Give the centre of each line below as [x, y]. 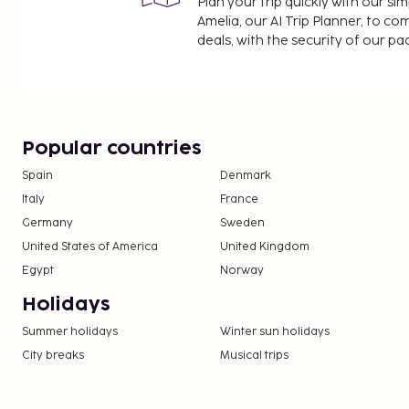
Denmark [246, 175]
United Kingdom [265, 246]
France [240, 199]
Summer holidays [70, 331]
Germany [47, 223]
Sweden [243, 223]
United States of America [90, 246]
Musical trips [255, 355]
